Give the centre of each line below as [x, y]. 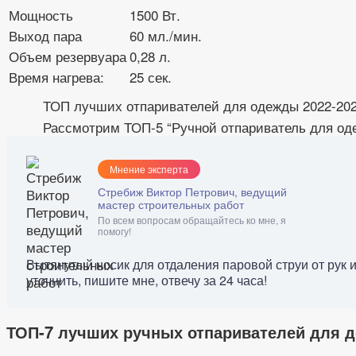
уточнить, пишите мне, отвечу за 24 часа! [147, 281]
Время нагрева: [56, 77]
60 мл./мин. [166, 36]
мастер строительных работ [171, 205]
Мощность [41, 15]
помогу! [114, 231]
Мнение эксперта [149, 169]
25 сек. [151, 77]
